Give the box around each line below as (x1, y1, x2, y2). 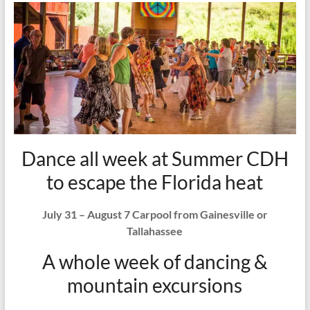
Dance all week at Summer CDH (21, 146, 289, 170)
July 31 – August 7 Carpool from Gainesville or (42, 207, 268, 221)
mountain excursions (67, 273, 243, 297)
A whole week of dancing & (42, 249, 268, 273)
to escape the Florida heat (46, 170, 264, 194)
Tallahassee (127, 224, 183, 237)
